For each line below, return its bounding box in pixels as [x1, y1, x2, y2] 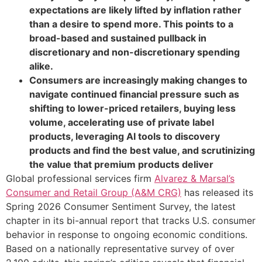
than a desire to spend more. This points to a [29, 18, 233, 30]
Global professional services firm [6, 172, 154, 184]
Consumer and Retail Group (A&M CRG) [6, 186, 181, 198]
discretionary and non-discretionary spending [29, 46, 240, 58]
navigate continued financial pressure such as [29, 88, 239, 100]
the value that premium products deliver [29, 158, 213, 170]
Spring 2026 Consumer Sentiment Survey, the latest [6, 200, 236, 212]
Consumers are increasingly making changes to [29, 74, 247, 86]
